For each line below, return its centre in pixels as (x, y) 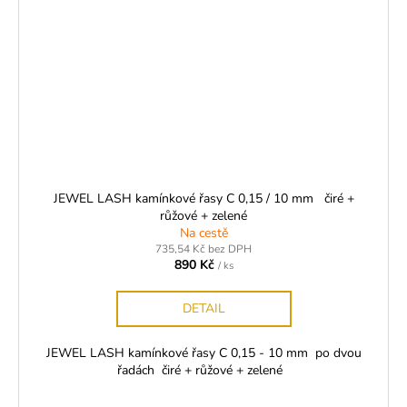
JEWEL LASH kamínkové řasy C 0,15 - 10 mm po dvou (203, 352)
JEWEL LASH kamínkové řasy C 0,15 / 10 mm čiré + (203, 198)
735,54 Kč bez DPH (203, 248)
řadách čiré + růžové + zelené (203, 370)
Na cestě (203, 233)
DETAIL (203, 308)
